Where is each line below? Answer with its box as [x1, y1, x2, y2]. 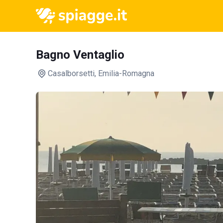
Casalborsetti [48, 69, 95, 78]
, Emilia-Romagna [95, 69, 154, 78]
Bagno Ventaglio [36, 48, 124, 62]
